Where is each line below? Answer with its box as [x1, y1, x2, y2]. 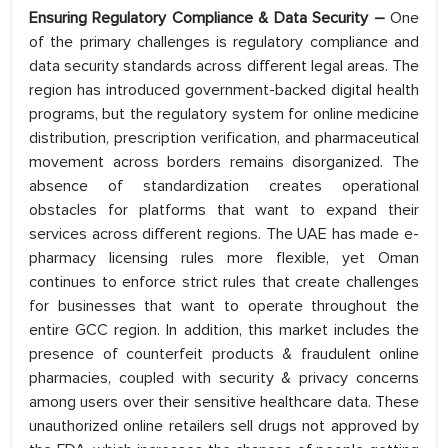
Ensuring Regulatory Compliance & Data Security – [29, 8, 390, 29]
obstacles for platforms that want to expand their [29, 200, 419, 221]
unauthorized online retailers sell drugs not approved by [29, 416, 419, 437]
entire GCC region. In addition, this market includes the [29, 320, 419, 341]
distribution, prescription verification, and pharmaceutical [29, 128, 419, 149]
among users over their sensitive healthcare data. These [29, 392, 419, 413]
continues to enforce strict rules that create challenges [29, 272, 419, 293]
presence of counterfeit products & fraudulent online [29, 344, 419, 365]
